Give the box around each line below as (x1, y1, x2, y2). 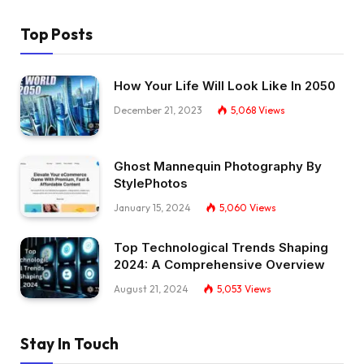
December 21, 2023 (114, 103, 202, 116)
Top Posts (20, 24, 93, 44)
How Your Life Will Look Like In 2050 (114, 77, 336, 93)
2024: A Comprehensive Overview (114, 256, 325, 272)
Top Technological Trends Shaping (114, 239, 328, 255)
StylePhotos (114, 175, 188, 192)
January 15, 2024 (114, 201, 191, 214)
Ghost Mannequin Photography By (114, 158, 322, 175)
